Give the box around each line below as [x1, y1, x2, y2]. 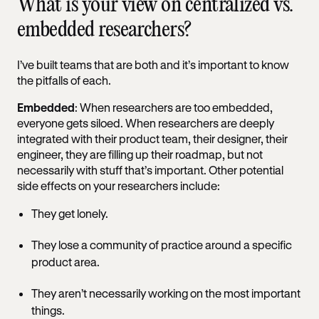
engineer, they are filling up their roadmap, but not [17, 147, 263, 161]
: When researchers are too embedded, [75, 100, 273, 114]
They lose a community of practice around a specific [31, 237, 292, 251]
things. [31, 303, 65, 317]
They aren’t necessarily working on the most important [31, 286, 300, 300]
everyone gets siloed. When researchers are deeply [17, 115, 274, 130]
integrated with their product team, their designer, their [17, 131, 288, 145]
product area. [31, 254, 100, 268]
